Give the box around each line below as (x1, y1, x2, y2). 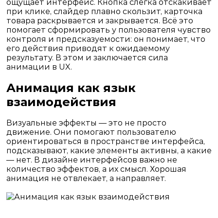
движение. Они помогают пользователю (6, 127, 176, 137)
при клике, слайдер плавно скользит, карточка (6, 6, 202, 16)
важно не (137, 155, 177, 164)
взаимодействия (6, 94, 116, 109)
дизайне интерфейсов (41, 155, 137, 164)
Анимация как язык (6, 80, 136, 95)
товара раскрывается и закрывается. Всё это (6, 16, 193, 25)
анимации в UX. (6, 62, 72, 72)
